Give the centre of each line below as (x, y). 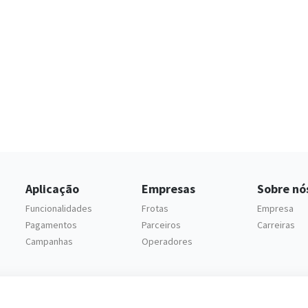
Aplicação (53, 189)
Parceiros (161, 225)
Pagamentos (52, 225)
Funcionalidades (59, 209)
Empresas (168, 189)
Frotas (155, 209)
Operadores (167, 242)
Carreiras (276, 225)
